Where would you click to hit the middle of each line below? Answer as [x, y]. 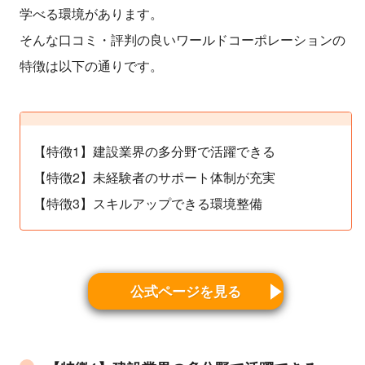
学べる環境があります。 [91, 14]
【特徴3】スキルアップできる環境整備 [148, 204]
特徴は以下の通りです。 [91, 66]
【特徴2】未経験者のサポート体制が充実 [154, 178]
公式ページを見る [186, 291]
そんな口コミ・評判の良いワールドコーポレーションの [182, 40]
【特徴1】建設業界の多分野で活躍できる [154, 152]
